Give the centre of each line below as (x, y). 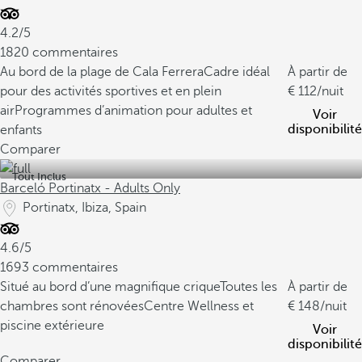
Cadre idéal (237, 72)
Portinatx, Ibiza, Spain (84, 208)
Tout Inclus (39, 177)
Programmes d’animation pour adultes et (133, 111)
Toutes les (248, 287)
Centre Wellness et (199, 306)
